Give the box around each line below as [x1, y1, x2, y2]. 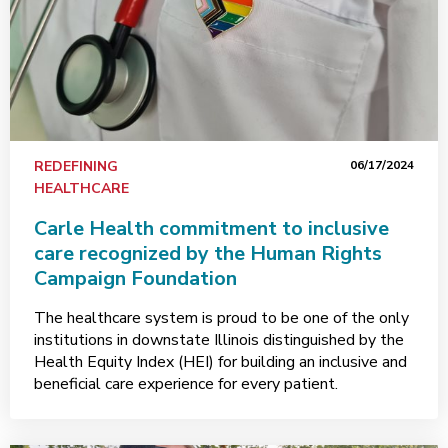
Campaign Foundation [34, 265, 237, 292]
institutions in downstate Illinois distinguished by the [34, 329, 404, 351]
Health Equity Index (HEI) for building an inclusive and [34, 351, 407, 373]
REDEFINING [34, 157, 118, 176]
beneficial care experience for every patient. [34, 373, 338, 395]
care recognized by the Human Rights [34, 240, 382, 267]
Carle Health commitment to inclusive [34, 215, 389, 242]
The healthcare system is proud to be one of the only [34, 307, 409, 329]
